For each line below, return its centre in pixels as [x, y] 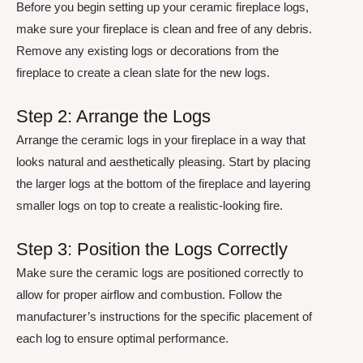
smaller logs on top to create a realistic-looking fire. [149, 205]
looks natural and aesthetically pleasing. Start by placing [163, 161]
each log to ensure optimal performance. [122, 338]
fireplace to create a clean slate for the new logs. [143, 72]
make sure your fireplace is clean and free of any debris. [164, 28]
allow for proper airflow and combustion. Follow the [149, 295]
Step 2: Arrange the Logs [113, 116]
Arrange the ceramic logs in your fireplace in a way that [161, 139]
